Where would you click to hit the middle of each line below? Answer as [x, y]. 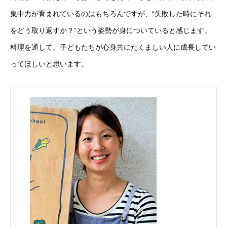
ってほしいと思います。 [49, 64]
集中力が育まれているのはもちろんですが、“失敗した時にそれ [111, 14]
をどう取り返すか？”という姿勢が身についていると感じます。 [111, 30]
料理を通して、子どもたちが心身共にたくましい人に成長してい [113, 47]
